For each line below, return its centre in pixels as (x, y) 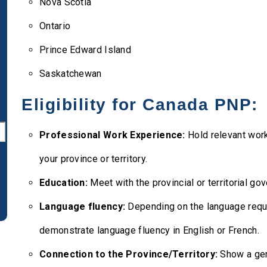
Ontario (55, 26)
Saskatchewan (71, 74)
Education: (63, 183)
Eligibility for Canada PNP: (140, 105)
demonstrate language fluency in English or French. (149, 230)
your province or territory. (94, 159)
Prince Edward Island (85, 50)
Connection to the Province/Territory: (129, 254)
